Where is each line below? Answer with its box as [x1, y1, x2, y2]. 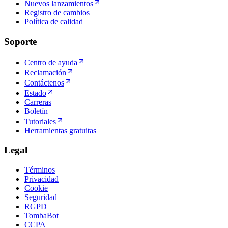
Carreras [24, 97, 51, 106]
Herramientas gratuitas [24, 126, 96, 135]
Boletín [24, 106, 48, 116]
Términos [24, 165, 55, 175]
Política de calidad [24, 17, 83, 26]
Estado [24, 88, 46, 97]
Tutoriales [24, 117, 56, 126]
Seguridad [24, 193, 57, 202]
